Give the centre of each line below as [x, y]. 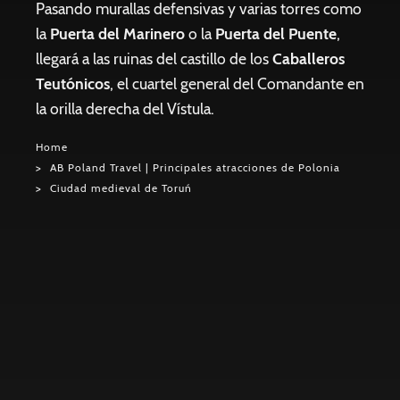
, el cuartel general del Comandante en [237, 83]
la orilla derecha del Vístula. [125, 108]
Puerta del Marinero [117, 33]
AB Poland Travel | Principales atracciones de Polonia [195, 168]
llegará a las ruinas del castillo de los [154, 58]
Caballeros [308, 58]
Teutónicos [73, 83]
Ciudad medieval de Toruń [121, 188]
